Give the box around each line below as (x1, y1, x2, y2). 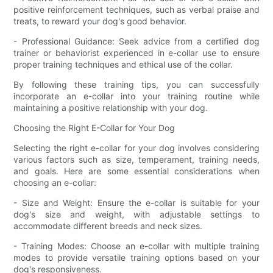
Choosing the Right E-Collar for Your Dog (13, 122, 175, 133)
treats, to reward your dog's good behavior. (13, 16, 187, 27)
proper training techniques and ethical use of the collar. (13, 59, 233, 70)
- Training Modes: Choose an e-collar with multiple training (13, 241, 260, 252)
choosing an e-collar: (13, 177, 97, 188)
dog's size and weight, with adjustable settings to (13, 209, 260, 220)
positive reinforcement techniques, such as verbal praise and (13, 4, 260, 15)
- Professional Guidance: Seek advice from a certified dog (13, 36, 260, 47)
